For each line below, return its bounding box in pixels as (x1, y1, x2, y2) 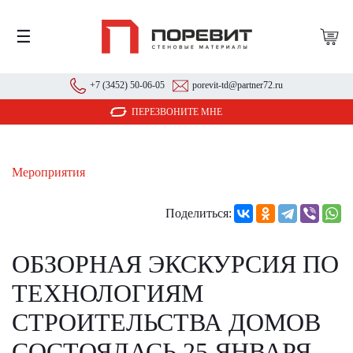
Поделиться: (165, 206, 232, 220)
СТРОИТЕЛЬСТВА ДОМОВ (12, 308, 321, 336)
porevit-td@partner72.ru (192, 80, 283, 91)
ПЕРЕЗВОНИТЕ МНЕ (131, 106, 222, 117)
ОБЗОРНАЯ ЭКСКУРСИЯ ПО (12, 250, 339, 278)
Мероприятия (12, 165, 85, 179)
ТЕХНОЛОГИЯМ (12, 279, 203, 307)
